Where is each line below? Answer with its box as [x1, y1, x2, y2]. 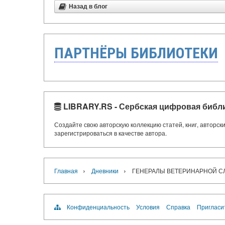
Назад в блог [69, 3, 107, 10]
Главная [54, 166, 78, 175]
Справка [166, 202, 190, 211]
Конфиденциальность [67, 202, 130, 211]
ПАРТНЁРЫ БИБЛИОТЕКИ [54, 44, 218, 62]
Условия [136, 202, 160, 211]
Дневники [91, 166, 119, 175]
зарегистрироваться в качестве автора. [54, 129, 167, 137]
